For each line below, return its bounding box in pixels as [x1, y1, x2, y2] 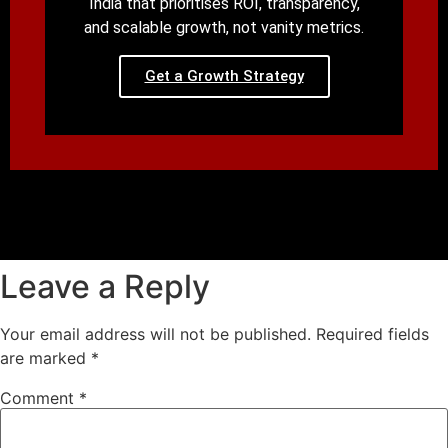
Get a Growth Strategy [144, 67, 304, 86]
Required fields [316, 323, 429, 344]
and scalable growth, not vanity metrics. [84, 18, 364, 38]
